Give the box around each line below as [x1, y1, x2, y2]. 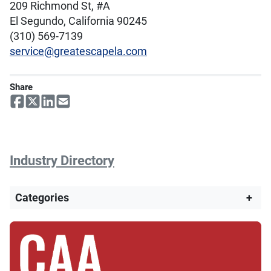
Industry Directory [10, 152, 114, 169]
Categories [15, 191, 69, 205]
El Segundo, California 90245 [10, 14, 147, 28]
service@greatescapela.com [10, 44, 147, 58]
